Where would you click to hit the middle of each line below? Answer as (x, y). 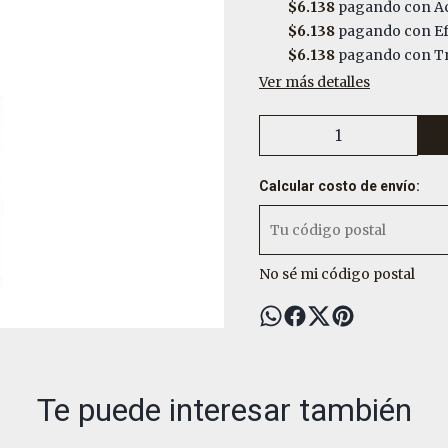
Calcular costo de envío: (339, 186)
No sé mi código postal (337, 274)
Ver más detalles (314, 82)
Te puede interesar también (224, 410)
